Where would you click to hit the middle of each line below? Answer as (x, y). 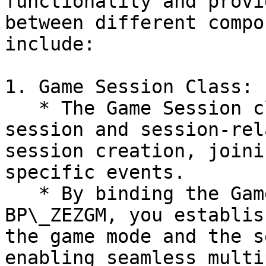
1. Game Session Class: (129, 87)
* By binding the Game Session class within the (22, 194)
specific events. (95, 172)
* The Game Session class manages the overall (22, 108)
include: (50, 44)
